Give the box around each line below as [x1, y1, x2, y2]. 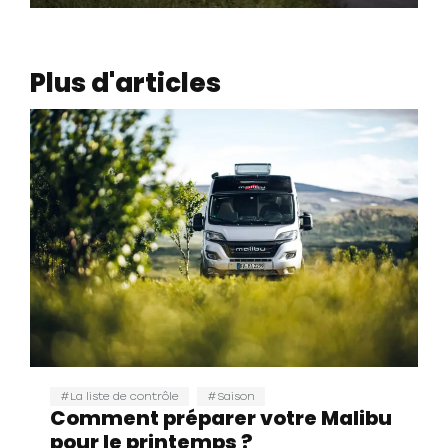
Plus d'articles [30, 64, 221, 101]
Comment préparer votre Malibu [50, 404, 392, 433]
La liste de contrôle [70, 390, 179, 404]
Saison [217, 390, 255, 404]
